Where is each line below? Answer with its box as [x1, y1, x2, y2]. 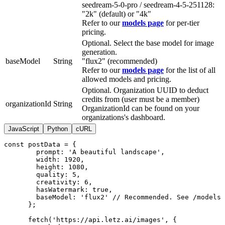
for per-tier [166, 18, 199, 27]
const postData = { [4, 140, 76, 148]
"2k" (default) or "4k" [82, 9, 151, 18]
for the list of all [166, 65, 215, 74]
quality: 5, [4, 170, 80, 178]
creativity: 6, [4, 178, 92, 186]
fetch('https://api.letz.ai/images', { [4, 215, 177, 223]
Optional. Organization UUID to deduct [82, 85, 208, 94]
